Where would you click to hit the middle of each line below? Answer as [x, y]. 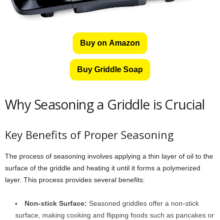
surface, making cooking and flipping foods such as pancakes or [115, 215]
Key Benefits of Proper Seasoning [89, 134]
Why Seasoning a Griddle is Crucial [105, 104]
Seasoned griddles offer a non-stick [143, 203]
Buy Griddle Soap [110, 69]
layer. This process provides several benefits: [75, 179]
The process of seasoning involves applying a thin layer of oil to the [109, 156]
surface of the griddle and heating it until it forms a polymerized [103, 168]
